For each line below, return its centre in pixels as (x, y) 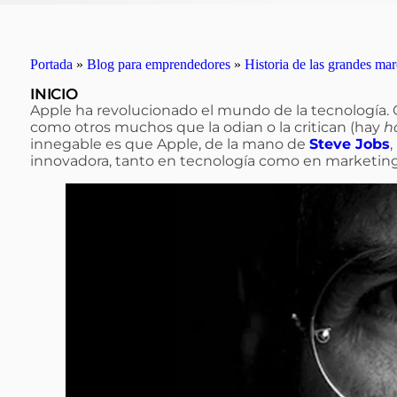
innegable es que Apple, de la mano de (170, 144)
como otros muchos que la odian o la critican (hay (207, 127)
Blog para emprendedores (159, 64)
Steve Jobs (350, 144)
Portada (51, 64)
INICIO (54, 94)
